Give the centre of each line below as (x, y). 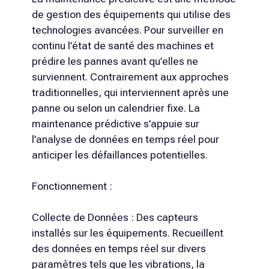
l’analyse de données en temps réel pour (125, 140)
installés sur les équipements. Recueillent (127, 233)
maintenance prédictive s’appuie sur (115, 124)
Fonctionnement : (72, 186)
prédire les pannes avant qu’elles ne (115, 62)
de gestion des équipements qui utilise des (131, 15)
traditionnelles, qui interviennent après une (130, 93)
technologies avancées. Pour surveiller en (127, 30)
